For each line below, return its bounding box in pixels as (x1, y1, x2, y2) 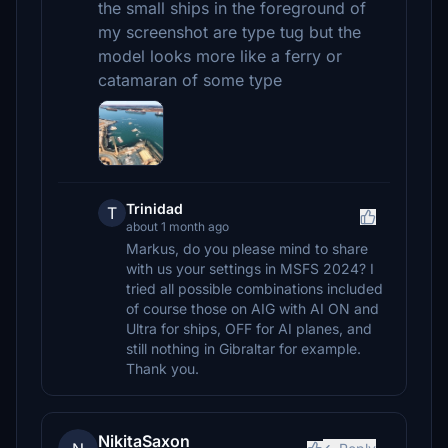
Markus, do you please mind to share (126, 240, 368, 257)
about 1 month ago (126, 219, 229, 234)
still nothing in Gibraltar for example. (126, 340, 361, 357)
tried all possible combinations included (126, 280, 383, 297)
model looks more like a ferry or (98, 46, 342, 66)
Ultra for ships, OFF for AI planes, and (126, 320, 372, 337)
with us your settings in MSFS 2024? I (126, 260, 374, 277)
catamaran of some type (98, 70, 282, 90)
